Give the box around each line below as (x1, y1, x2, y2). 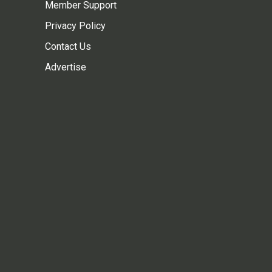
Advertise (45, 61, 86, 73)
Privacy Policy (45, 19, 106, 32)
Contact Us (45, 40, 91, 52)
